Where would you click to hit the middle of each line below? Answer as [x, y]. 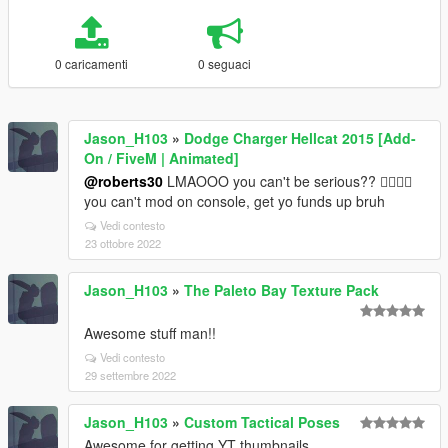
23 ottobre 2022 [123, 242]
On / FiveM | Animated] [161, 157]
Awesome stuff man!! [150, 332]
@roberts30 [123, 180]
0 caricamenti [91, 63]
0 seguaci [225, 63]
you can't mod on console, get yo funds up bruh [234, 200]
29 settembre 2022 [130, 374]
